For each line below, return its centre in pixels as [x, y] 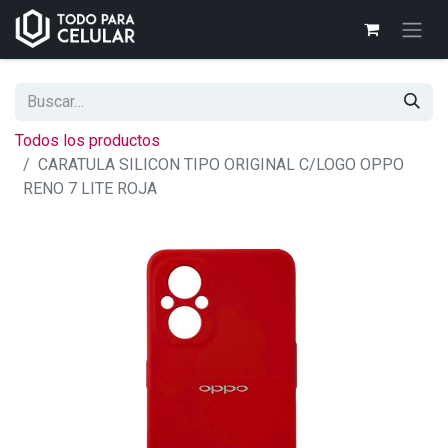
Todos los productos [87, 140]
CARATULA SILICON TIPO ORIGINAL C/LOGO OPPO [221, 164]
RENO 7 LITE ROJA [90, 188]
